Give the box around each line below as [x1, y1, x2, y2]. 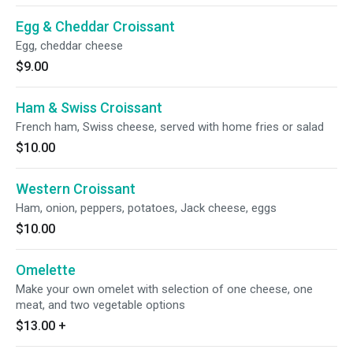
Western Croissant [16, 180, 136, 197]
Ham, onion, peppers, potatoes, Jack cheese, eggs [16, 201, 277, 215]
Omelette [16, 262, 76, 278]
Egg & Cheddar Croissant [16, 18, 175, 35]
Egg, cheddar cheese [16, 39, 123, 53]
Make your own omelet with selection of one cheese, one [16, 282, 313, 296]
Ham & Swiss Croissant [16, 99, 162, 116]
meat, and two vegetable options [16, 298, 185, 312]
